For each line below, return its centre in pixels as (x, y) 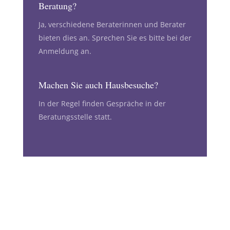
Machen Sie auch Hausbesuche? (98, 84)
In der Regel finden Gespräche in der (102, 103)
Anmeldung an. (65, 51)
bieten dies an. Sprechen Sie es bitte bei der (115, 37)
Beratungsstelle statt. (75, 117)
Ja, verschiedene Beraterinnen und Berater (112, 24)
